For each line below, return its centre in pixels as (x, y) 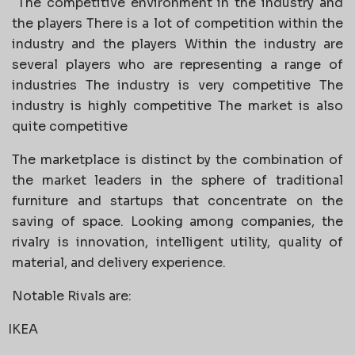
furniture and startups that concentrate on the (177, 200)
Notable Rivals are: (72, 296)
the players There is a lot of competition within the (177, 23)
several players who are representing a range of (177, 64)
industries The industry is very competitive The (177, 85)
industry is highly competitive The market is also (177, 105)
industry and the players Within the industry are (177, 44)
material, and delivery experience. (119, 262)
